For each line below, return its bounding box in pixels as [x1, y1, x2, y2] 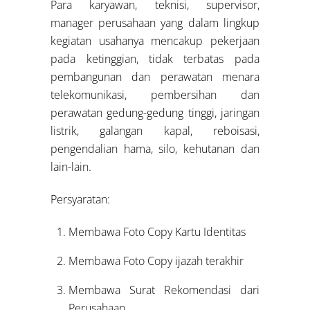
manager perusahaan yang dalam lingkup [51, 15, 259, 31]
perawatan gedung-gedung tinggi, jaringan [51, 105, 259, 121]
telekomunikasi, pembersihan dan [51, 87, 259, 103]
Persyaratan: [51, 191, 111, 207]
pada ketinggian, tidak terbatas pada [51, 51, 259, 67]
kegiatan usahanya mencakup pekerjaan [51, 33, 259, 49]
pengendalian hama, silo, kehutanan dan [51, 141, 259, 157]
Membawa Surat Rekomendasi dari [68, 282, 259, 298]
